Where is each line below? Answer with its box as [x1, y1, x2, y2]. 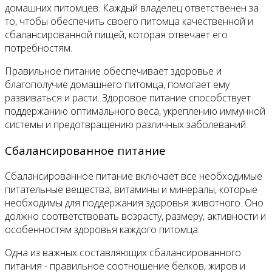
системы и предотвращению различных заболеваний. [5, 118, 248, 132]
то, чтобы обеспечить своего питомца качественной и [5, 15, 253, 29]
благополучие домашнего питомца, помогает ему [5, 78, 229, 92]
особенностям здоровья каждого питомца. [5, 222, 200, 236]
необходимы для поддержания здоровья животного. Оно [5, 195, 263, 209]
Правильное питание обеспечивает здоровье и [5, 64, 222, 78]
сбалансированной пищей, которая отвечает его [5, 28, 228, 42]
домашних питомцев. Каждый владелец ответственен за [5, 1, 259, 15]
